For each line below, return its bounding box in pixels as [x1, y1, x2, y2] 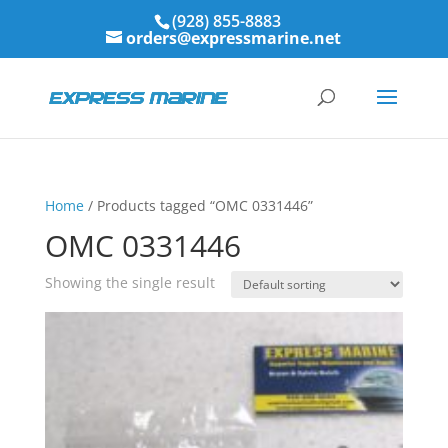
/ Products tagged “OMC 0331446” [83, 196, 313, 215]
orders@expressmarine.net [126, 27, 342, 49]
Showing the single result [44, 273, 215, 292]
